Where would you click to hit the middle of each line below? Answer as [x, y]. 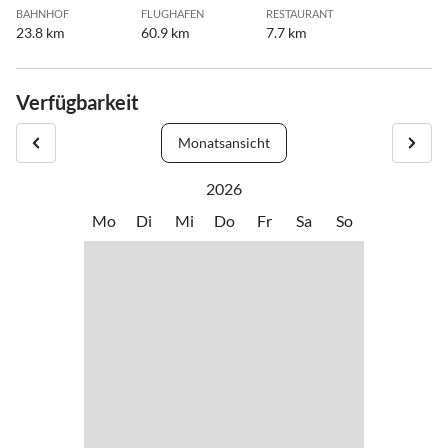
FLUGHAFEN [172, 14]
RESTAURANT [299, 14]
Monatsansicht [224, 143]
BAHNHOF [42, 14]
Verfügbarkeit [77, 102]
